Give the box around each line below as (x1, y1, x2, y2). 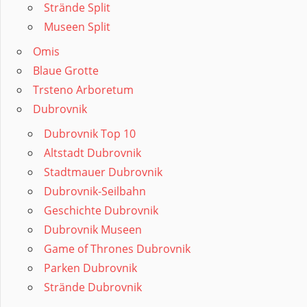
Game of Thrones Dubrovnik (44, 241, 191, 257)
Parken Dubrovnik (44, 260, 137, 276)
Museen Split (44, 19, 110, 35)
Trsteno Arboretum (33, 82, 134, 98)
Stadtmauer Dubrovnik (44, 164, 162, 180)
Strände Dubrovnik (44, 280, 142, 295)
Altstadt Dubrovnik (44, 145, 141, 161)
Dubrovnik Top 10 (44, 126, 136, 142)
